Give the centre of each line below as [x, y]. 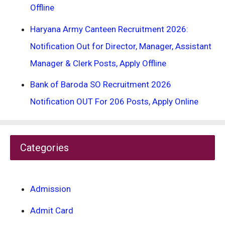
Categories [44, 148]
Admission [50, 189]
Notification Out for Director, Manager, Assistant [121, 46]
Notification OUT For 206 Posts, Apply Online [114, 101]
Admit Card [52, 210]
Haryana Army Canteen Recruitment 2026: [109, 29]
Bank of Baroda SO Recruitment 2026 [101, 84]
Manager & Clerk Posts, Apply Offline [98, 63]
